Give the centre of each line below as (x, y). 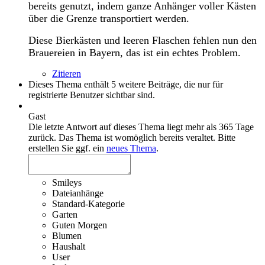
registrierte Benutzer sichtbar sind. (92, 95)
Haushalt (69, 246)
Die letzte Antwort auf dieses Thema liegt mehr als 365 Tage (141, 127)
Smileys (67, 182)
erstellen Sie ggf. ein (67, 148)
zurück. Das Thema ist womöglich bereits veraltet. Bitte (132, 137)
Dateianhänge (78, 193)
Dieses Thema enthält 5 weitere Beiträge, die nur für (126, 84)
